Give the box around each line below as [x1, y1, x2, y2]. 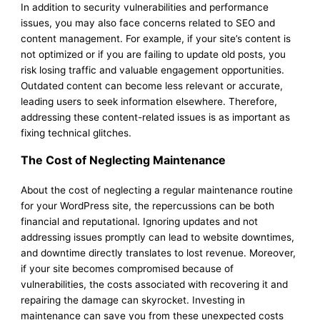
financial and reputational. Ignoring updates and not [21, 215, 259, 227]
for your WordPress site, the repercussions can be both [21, 199, 275, 211]
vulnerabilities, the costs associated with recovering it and [21, 278, 289, 290]
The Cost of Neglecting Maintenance [21, 152, 226, 167]
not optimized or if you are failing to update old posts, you [21, 48, 286, 60]
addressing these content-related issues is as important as [21, 111, 291, 123]
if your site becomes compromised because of [21, 262, 234, 274]
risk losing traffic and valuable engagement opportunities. [21, 64, 285, 76]
